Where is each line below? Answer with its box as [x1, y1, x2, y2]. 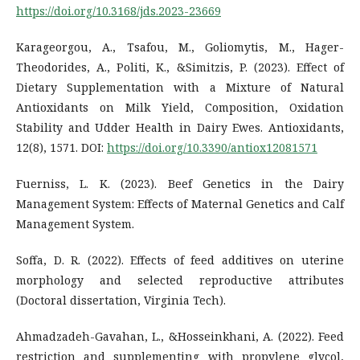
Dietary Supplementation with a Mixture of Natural [16, 79, 344, 95]
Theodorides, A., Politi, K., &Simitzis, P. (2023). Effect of [16, 59, 344, 75]
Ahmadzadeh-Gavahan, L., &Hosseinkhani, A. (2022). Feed [16, 328, 344, 344]
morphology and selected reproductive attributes [16, 272, 344, 288]
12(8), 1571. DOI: [16, 139, 107, 155]
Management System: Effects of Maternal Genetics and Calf [16, 195, 344, 211]
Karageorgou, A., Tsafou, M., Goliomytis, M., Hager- [16, 39, 344, 55]
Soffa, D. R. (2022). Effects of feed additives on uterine [16, 252, 344, 268]
